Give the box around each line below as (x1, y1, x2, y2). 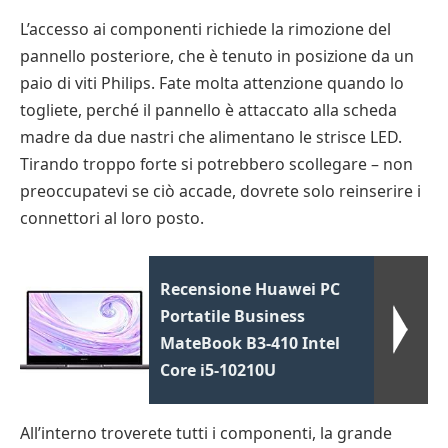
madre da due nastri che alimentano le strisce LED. (20, 125, 402, 148)
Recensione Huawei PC (160, 278, 341, 301)
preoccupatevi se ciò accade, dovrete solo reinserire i (20, 179, 421, 202)
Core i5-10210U (160, 359, 277, 382)
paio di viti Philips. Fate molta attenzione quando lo (20, 71, 404, 94)
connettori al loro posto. (20, 206, 204, 229)
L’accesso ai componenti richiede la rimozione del (20, 17, 391, 40)
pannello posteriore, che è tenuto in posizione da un (20, 44, 414, 67)
